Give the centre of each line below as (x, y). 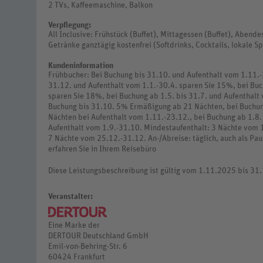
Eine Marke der (74, 225)
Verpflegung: (70, 26)
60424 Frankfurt (77, 257)
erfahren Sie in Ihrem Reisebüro (102, 149)
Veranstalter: (70, 196)
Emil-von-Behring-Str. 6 (88, 246)
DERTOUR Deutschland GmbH (98, 236)
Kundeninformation (81, 65)
